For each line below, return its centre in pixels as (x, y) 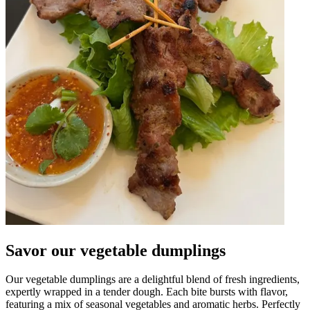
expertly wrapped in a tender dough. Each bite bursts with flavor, (147, 292)
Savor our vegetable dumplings (116, 250)
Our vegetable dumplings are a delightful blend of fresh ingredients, (153, 280)
